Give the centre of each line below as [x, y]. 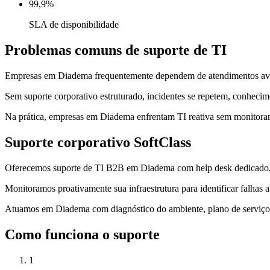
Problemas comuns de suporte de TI [116, 50]
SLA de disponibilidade [74, 25]
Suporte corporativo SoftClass [98, 143]
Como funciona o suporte [82, 234]
